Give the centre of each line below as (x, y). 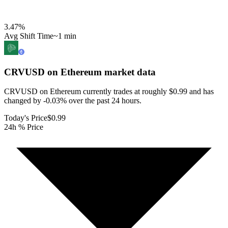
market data (129, 72)
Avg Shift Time (29, 36)
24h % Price (24, 127)
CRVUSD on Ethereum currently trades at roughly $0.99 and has (109, 92)
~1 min (65, 36)
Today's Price (26, 118)
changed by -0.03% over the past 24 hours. (73, 101)
